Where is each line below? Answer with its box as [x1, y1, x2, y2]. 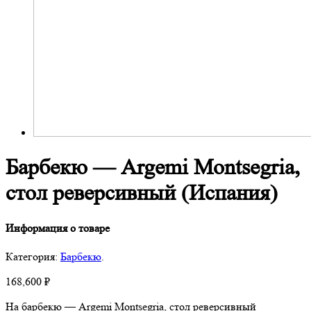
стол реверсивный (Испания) [6, 180, 278, 206]
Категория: [6, 249, 60, 263]
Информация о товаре [6, 221, 110, 235]
